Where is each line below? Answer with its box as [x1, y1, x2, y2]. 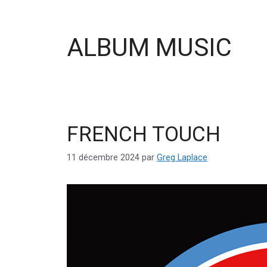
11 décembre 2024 [67, 153, 139, 163]
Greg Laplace [157, 153, 207, 163]
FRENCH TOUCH [67, 122, 221, 147]
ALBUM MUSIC [67, 33, 232, 63]
